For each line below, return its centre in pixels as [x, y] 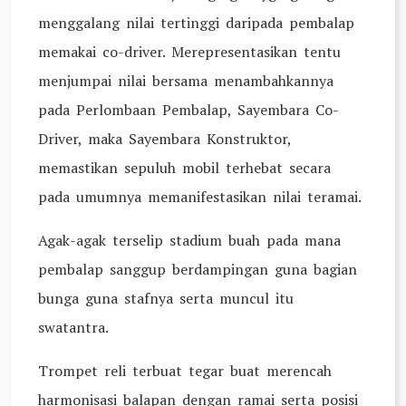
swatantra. [73, 327]
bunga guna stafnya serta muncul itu [166, 298]
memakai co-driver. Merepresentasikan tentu [189, 52]
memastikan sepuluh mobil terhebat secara [184, 168]
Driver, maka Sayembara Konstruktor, [164, 139]
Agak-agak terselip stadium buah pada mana [189, 240]
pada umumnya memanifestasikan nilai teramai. [200, 197]
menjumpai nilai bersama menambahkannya [186, 81]
